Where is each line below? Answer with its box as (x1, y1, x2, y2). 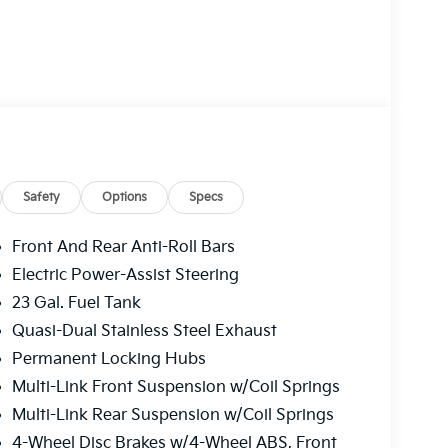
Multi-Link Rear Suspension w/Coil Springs (11, 406, 334, 426)
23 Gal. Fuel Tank (11, 294, 141, 314)
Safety (23, 190, 61, 206)
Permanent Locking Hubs (11, 350, 206, 370)
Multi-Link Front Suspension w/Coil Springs (11, 378, 340, 398)
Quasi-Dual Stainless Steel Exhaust (11, 322, 277, 342)
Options (102, 190, 148, 206)
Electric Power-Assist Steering (11, 266, 239, 286)
